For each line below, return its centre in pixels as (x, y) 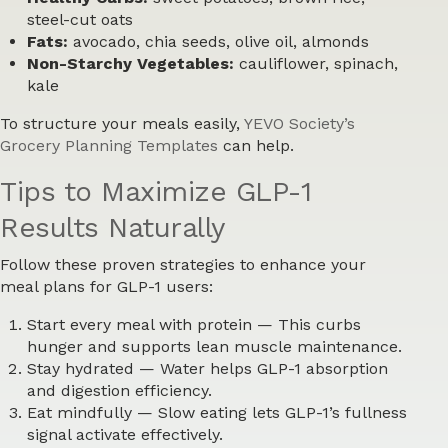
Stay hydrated (81, 369)
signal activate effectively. (125, 435)
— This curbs (307, 325)
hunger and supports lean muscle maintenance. (215, 347)
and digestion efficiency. (120, 391)
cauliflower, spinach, (316, 63)
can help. (256, 145)
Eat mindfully (80, 413)
